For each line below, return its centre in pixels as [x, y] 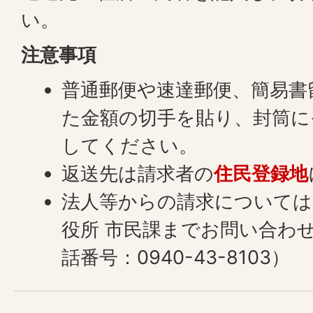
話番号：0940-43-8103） [176, 257]
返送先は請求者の [138, 173]
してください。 [130, 145]
